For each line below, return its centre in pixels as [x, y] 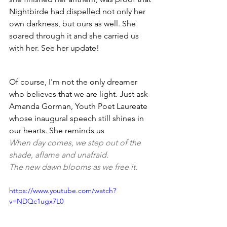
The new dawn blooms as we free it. [73, 167]
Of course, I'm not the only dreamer [74, 82]
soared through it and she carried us [75, 36]
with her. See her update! [55, 48]
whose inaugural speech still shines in [78, 119]
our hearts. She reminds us [58, 131]
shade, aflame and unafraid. [59, 155]
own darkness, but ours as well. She [73, 24]
